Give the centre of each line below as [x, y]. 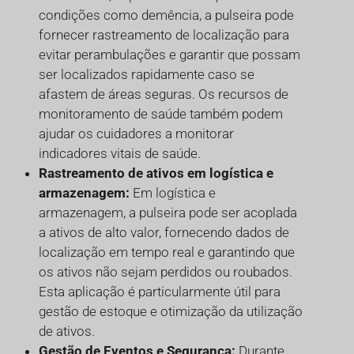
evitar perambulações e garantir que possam [169, 54]
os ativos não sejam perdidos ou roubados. [166, 271]
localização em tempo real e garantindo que [167, 252]
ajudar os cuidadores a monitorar [136, 133]
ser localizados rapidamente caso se [147, 74]
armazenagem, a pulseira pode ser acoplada [168, 212]
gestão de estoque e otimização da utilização [171, 311]
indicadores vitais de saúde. [120, 153]
